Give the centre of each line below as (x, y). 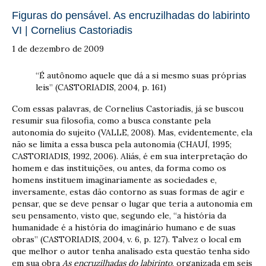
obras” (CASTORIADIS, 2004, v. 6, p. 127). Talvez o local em (126, 239)
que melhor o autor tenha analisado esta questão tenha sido (131, 251)
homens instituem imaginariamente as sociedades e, (114, 180)
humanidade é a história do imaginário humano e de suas (124, 227)
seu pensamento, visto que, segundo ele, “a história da (119, 215)
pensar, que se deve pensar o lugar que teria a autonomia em (132, 203)
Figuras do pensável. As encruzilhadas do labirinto (131, 15)
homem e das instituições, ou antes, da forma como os (119, 168)
